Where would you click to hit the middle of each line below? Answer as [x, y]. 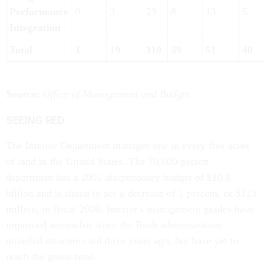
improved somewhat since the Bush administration [114, 225]
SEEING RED [35, 120]
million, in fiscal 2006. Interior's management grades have [130, 209]
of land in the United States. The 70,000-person [107, 161]
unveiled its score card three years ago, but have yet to [122, 241]
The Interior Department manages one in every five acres [128, 146]
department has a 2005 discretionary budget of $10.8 [118, 177]
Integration [35, 28]
